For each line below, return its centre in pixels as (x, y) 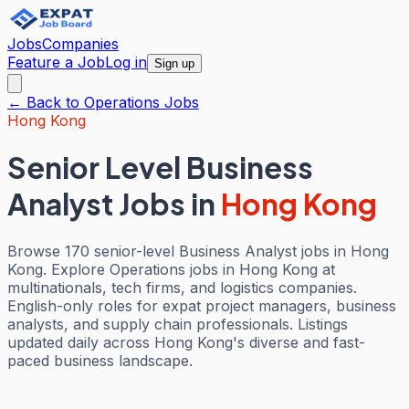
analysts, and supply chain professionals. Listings (178, 324)
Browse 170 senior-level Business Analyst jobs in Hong (198, 251)
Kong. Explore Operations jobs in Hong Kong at (171, 269)
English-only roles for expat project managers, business (202, 305)
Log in (126, 62)
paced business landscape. (100, 360)
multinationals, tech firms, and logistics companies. (182, 287)
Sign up (174, 63)
